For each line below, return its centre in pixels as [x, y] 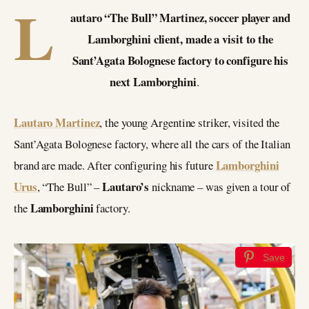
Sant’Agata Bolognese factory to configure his [180, 60]
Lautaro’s [127, 186]
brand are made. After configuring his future [115, 165]
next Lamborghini [153, 82]
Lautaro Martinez [57, 122]
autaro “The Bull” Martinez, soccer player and [180, 18]
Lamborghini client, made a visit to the [180, 39]
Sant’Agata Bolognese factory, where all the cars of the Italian [152, 143]
